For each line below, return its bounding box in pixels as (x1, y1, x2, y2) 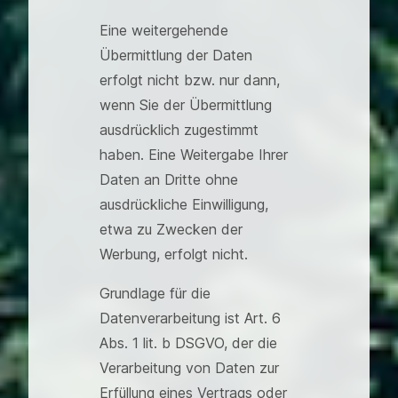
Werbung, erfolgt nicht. (99, 245, 248, 263)
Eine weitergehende (99, 21, 228, 39)
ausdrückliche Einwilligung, (99, 195, 268, 213)
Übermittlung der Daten (99, 46, 252, 64)
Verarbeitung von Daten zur (99, 359, 279, 377)
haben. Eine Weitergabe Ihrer (99, 146, 288, 163)
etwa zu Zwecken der (99, 220, 243, 238)
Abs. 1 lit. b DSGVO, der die (99, 334, 277, 352)
